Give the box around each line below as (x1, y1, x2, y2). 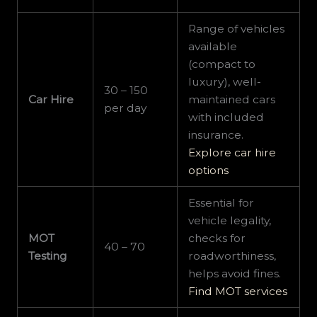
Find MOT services (188, 284, 288, 299)
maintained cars (188, 93, 276, 107)
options (188, 163, 229, 178)
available (188, 40, 238, 54)
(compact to (188, 57, 256, 71)
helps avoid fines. (188, 267, 282, 281)
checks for (188, 231, 246, 246)
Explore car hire (188, 146, 277, 160)
